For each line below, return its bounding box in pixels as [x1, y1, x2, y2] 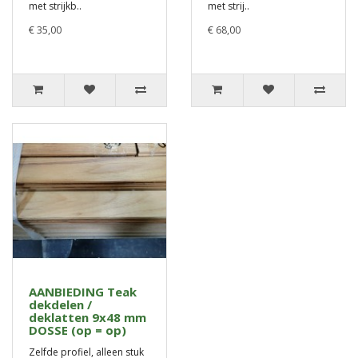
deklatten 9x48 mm [29, 309, 146, 326]
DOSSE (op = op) [29, 322, 126, 339]
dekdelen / [29, 296, 92, 313]
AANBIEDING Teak [29, 284, 137, 300]
